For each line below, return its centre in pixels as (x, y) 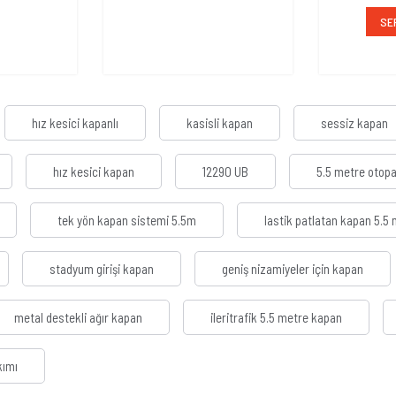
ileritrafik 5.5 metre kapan (276, 318)
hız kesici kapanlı (75, 123)
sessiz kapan (354, 123)
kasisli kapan (220, 123)
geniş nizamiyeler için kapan (293, 269)
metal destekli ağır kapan (78, 318)
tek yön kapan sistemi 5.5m (127, 221)
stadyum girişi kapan (102, 269)
